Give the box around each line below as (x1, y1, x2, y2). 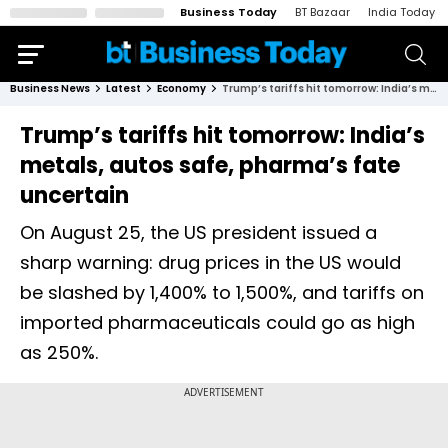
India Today (368, 4, 435, 20)
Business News (10, 81, 90, 96)
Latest (106, 81, 141, 96)
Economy (157, 81, 206, 96)
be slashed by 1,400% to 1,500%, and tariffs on (20, 280, 424, 305)
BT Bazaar (295, 4, 350, 20)
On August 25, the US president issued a (20, 220, 377, 245)
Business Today (180, 4, 277, 20)
